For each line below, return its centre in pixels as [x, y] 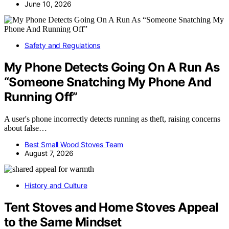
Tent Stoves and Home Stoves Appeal [111, 207]
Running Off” [41, 97]
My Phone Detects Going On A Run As [112, 67]
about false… [26, 128]
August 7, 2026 [49, 153]
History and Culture [56, 185]
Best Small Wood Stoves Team [74, 144]
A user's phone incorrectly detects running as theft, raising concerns [112, 119]
